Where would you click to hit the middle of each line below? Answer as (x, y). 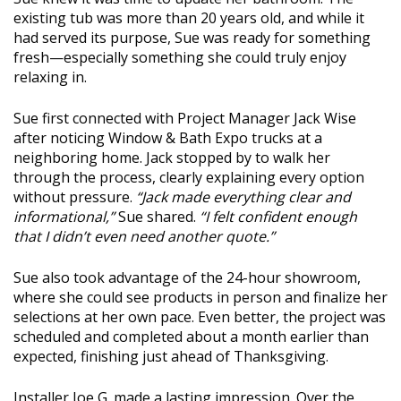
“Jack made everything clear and (243, 197)
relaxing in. (50, 77)
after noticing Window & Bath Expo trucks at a (168, 138)
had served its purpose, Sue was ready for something (192, 38)
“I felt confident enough (278, 217)
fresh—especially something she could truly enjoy (180, 58)
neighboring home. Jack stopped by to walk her (172, 158)
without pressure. (75, 197)
